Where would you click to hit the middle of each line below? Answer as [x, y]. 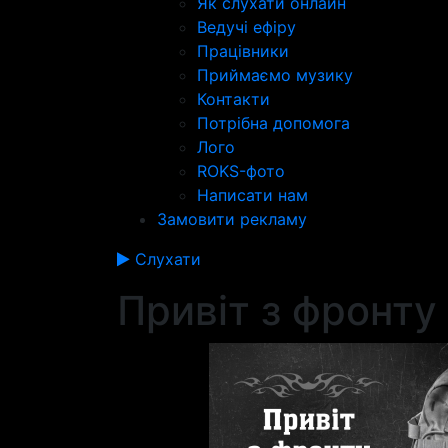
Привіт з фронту [277, 310]
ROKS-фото [241, 171]
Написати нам [252, 195]
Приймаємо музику [275, 75]
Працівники [243, 51]
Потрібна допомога [273, 123]
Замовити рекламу [232, 219]
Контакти [233, 99]
